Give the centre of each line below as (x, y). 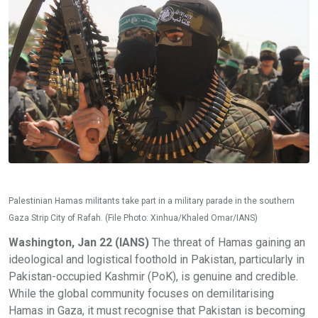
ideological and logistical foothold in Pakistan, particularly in (157, 259)
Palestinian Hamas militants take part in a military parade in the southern (152, 201)
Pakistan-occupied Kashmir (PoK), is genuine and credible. (153, 276)
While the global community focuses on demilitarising (141, 293)
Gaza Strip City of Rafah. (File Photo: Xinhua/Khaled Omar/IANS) (133, 218)
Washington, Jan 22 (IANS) (79, 242)
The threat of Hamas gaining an (227, 242)
